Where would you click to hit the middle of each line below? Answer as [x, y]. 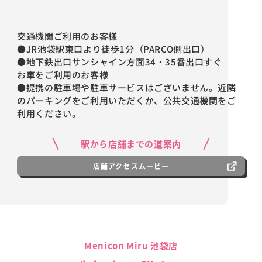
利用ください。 [49, 113]
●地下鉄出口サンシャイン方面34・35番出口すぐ [120, 61]
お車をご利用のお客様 [63, 74]
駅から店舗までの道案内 [131, 144]
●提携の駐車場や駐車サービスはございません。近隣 [127, 87]
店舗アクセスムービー [131, 166]
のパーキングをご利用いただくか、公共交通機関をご [127, 100]
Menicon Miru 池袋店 [131, 245]
